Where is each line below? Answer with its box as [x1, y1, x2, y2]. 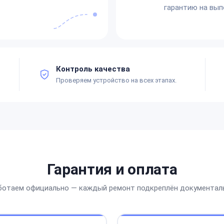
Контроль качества [56, 64, 130, 73]
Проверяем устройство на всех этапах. [56, 76, 176, 84]
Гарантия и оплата [46, 160, 177, 178]
